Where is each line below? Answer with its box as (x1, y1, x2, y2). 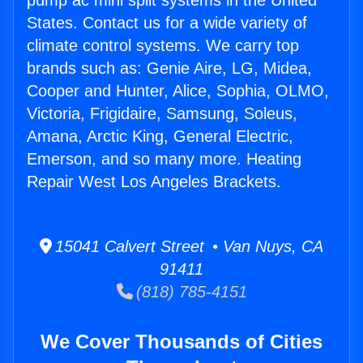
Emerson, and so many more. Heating (27, 150, 301, 169)
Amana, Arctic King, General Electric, (27, 127, 293, 146)
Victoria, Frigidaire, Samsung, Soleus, (27, 105, 297, 123)
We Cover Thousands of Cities (41, 331, 322, 353)
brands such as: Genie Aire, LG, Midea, (27, 59, 312, 78)
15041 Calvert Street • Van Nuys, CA (52, 237, 323, 256)
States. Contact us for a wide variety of (27, 14, 307, 32)
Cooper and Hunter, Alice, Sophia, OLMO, (27, 82, 329, 100)
